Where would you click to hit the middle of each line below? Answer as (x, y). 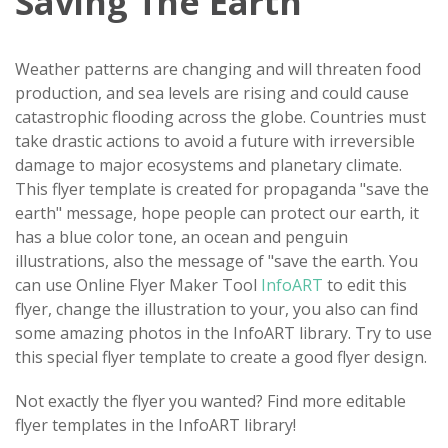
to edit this (365, 285)
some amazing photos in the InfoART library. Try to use (223, 333)
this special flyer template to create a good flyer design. (221, 357)
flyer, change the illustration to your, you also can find (216, 309)
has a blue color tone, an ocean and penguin (181, 237)
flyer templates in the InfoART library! (155, 425)
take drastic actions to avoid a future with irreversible (215, 141)
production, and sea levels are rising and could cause (212, 93)
